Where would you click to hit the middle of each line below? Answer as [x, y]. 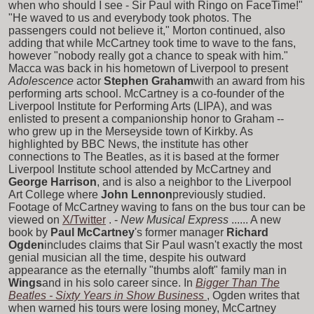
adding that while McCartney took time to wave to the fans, [152, 43]
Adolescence [41, 81]
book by [28, 232]
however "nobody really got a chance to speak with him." [148, 55]
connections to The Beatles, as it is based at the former [144, 156]
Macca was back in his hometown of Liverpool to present [148, 68]
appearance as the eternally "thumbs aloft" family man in [148, 270]
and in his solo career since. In [117, 282]
